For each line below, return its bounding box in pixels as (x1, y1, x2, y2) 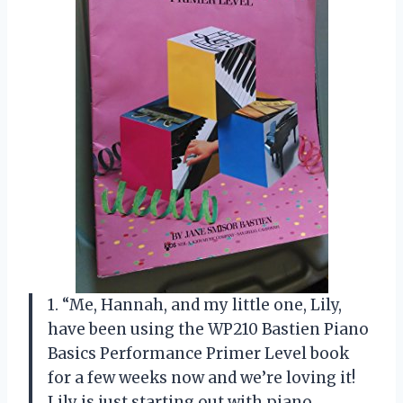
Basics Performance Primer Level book (48, 343, 349, 363)
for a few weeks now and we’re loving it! (48, 367, 355, 388)
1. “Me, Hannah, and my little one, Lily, (48, 294, 342, 315)
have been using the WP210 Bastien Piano (48, 318, 369, 339)
